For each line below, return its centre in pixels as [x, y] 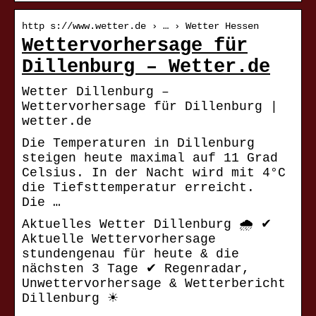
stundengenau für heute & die [130, 254]
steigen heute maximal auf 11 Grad [150, 158]
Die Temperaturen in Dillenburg [138, 144]
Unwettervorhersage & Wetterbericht [154, 284]
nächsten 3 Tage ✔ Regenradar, [136, 269]
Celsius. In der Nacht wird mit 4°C [154, 173]
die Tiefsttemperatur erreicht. [138, 188]
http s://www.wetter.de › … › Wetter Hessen [140, 26]
